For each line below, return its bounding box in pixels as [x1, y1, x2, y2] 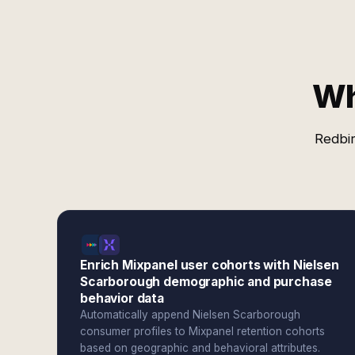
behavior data [80, 291, 164, 306]
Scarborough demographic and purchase [80, 274, 332, 289]
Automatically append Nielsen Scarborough [80, 308, 300, 321]
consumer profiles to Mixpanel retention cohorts [80, 325, 325, 338]
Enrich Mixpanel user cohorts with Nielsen [80, 258, 339, 273]
